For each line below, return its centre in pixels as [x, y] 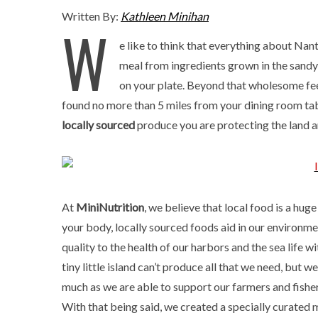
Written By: [91, 16]
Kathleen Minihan [165, 16]
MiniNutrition [110, 207]
